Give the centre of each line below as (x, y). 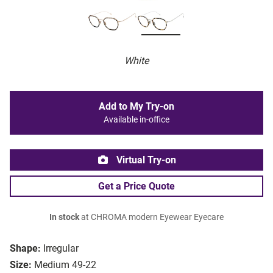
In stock (64, 218)
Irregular (61, 249)
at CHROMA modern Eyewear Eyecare (151, 218)
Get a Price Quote (136, 186)
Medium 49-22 (65, 265)
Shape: (25, 249)
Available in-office (136, 120)
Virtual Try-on (145, 160)
